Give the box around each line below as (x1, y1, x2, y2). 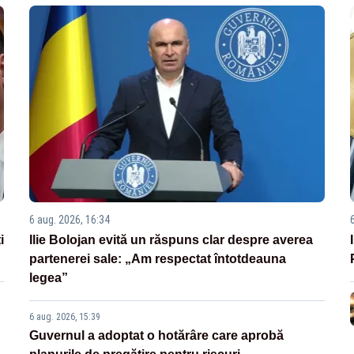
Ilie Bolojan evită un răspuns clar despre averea (29, 233, 314, 247)
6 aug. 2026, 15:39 (29, 311, 101, 323)
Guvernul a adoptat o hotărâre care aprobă (29, 329, 284, 343)
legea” (29, 271, 69, 285)
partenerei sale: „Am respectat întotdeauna (29, 252, 287, 266)
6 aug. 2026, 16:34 (29, 213, 111, 227)
